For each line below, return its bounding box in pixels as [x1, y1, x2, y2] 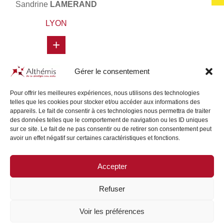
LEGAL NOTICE [109, 178, 157, 186]
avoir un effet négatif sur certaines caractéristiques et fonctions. [10, 134, 180, 141]
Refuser [99, 184, 125, 193]
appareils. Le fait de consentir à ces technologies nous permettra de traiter [10, 107, 210, 114]
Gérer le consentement [74, 67, 149, 76]
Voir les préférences [79, 206, 144, 215]
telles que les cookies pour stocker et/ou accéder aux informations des [10, 98, 200, 105]
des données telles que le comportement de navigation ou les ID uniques [10, 116, 208, 123]
